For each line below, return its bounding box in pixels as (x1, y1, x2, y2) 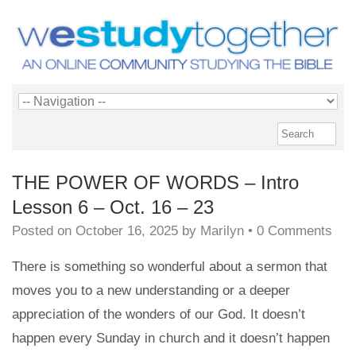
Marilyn (200, 222, 244, 238)
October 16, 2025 (75, 222, 178, 238)
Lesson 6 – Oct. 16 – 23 (12, 195, 214, 218)
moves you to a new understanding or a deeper (12, 282, 290, 298)
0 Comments (257, 222, 332, 238)
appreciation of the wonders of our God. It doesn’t (12, 306, 305, 322)
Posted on (12, 222, 75, 238)
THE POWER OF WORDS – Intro (12, 171, 299, 193)
